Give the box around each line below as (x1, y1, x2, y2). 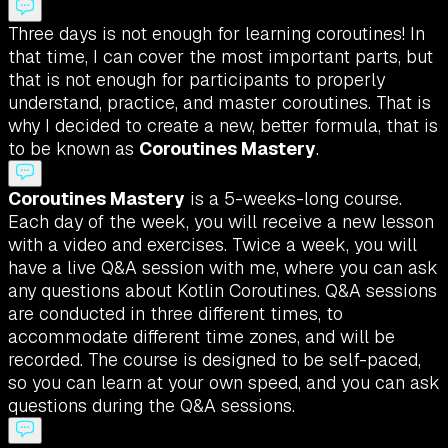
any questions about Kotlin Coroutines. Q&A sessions (8, 279, 437, 303)
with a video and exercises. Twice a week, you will (8, 233, 417, 257)
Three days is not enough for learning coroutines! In (8, 22, 425, 46)
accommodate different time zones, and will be (8, 325, 395, 349)
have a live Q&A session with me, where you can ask (8, 256, 438, 280)
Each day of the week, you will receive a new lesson (8, 210, 434, 234)
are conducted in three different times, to (8, 302, 343, 326)
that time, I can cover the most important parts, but (8, 45, 433, 69)
